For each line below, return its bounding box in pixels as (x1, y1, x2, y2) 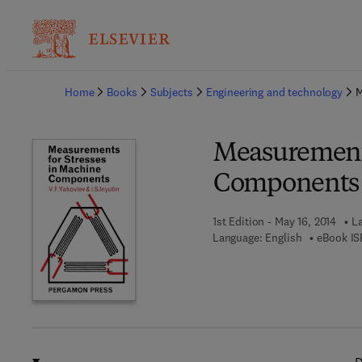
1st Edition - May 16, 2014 (212, 214, 337, 229)
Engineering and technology (205, 85, 343, 99)
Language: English (212, 230, 302, 245)
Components (213, 172, 360, 198)
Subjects (149, 85, 193, 99)
